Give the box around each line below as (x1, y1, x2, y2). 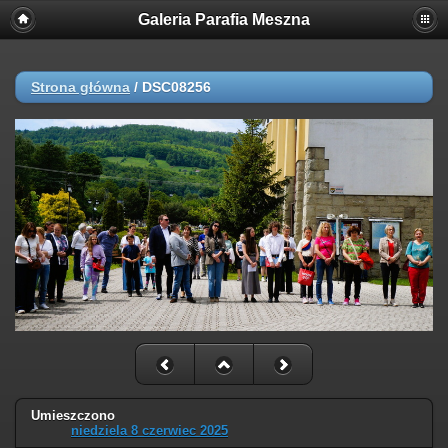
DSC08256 (142, 79, 211, 95)
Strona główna (31, 79, 130, 95)
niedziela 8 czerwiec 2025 (71, 423, 228, 439)
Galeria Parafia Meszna (138, 11, 310, 28)
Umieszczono (31, 408, 115, 424)
